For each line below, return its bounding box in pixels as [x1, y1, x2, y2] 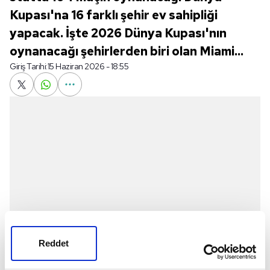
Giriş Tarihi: [10, 61, 48, 72]
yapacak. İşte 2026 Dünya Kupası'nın [10, 25, 227, 41]
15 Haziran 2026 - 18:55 [47, 61, 128, 72]
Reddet [38, 238, 69, 248]
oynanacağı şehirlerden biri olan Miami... [10, 43, 243, 59]
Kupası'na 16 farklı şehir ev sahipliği [10, 7, 218, 23]
